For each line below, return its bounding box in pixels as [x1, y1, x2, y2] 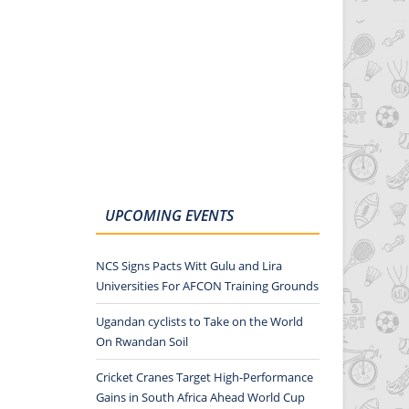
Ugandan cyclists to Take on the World [95, 312, 303, 330]
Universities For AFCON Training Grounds [95, 277, 319, 294]
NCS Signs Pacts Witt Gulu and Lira [95, 257, 282, 274]
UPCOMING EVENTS [104, 204, 234, 225]
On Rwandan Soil [95, 332, 188, 350]
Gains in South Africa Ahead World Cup [95, 388, 305, 405]
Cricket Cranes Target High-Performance [95, 368, 313, 385]
